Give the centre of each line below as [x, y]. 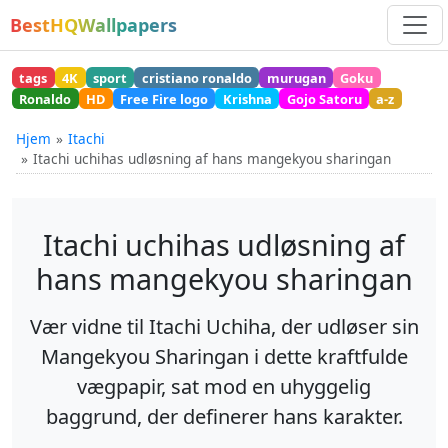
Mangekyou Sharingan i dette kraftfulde [224, 357]
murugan [296, 77]
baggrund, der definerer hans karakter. [224, 417]
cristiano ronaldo [196, 77]
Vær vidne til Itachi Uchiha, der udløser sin [224, 327]
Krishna [247, 98]
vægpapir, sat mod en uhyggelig [224, 387]
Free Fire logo [163, 98]
